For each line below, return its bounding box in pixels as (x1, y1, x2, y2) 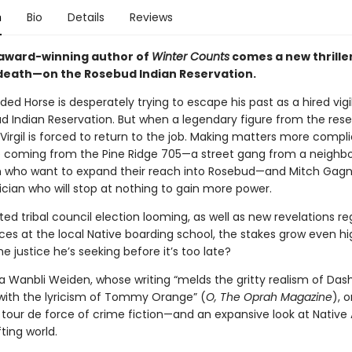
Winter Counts (151, 49, 229, 64)
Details (67, 9, 104, 25)
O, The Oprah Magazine (205, 289, 332, 305)
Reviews (129, 9, 173, 25)
